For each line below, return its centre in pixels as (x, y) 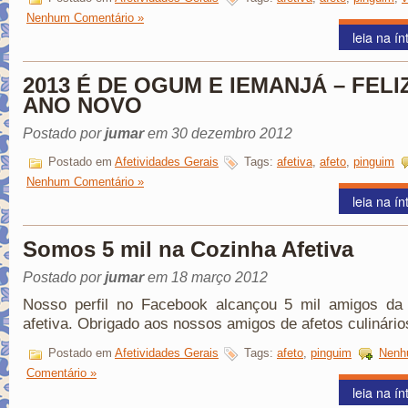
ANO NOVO (82, 105)
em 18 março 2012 (206, 277)
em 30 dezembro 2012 (218, 133)
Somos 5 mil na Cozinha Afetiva (188, 249)
